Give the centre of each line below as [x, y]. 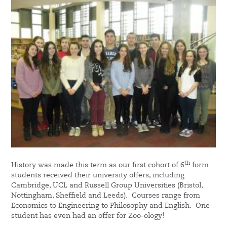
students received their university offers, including [98, 176]
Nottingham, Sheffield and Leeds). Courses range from [106, 196]
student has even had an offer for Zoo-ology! [88, 216]
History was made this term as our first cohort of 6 [98, 165]
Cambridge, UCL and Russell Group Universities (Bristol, [107, 186]
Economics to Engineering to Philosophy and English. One [111, 206]
